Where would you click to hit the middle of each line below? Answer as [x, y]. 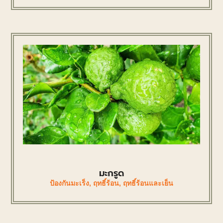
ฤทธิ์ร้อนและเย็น [148, 183]
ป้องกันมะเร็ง [69, 183]
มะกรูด [111, 173]
